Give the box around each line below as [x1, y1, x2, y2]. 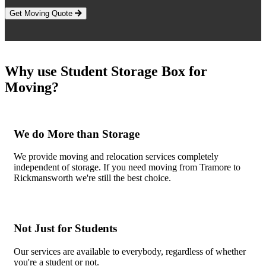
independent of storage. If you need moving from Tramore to [14, 162, 240, 173]
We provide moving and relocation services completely [14, 151, 218, 162]
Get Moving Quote [9, 8, 75, 18]
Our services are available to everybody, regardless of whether [14, 246, 246, 256]
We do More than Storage [14, 127, 140, 140]
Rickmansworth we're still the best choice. [14, 173, 171, 183]
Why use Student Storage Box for [5, 63, 207, 79]
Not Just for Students [14, 221, 117, 235]
